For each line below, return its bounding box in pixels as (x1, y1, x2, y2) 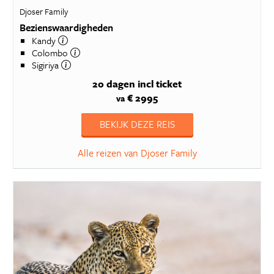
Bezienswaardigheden (19, 20, 113, 35)
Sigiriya (31, 57, 61, 72)
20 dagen (92, 76, 135, 91)
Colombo (31, 45, 70, 59)
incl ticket (138, 76, 182, 91)
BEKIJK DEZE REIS (99, 117, 175, 131)
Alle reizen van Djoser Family (77, 146, 197, 160)
